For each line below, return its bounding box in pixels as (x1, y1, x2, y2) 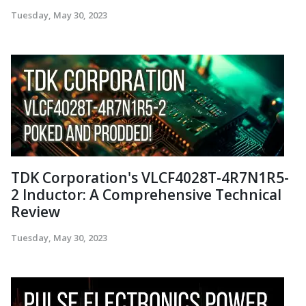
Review (11, 201, 60, 221)
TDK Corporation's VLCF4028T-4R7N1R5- (11, 167, 289, 187)
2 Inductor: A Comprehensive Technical (11, 184, 281, 204)
